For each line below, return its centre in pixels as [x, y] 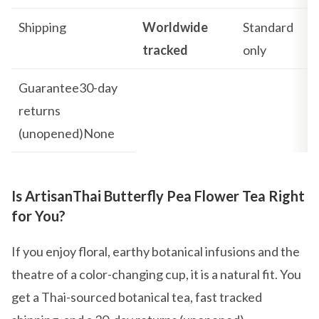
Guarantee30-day [68, 88]
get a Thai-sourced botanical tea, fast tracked [137, 297]
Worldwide [175, 27]
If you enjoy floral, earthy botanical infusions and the [156, 252]
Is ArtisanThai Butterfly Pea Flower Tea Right [158, 196]
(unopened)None [67, 133]
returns [40, 110]
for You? [38, 216]
